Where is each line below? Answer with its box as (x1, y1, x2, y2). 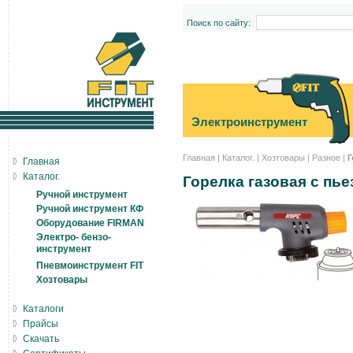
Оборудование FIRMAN (36, 217, 144, 229)
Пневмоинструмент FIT (36, 260, 143, 271)
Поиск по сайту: (186, 18, 251, 28)
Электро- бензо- (36, 232, 111, 243)
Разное (312, 153, 340, 162)
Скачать (23, 333, 59, 344)
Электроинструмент (191, 115, 307, 128)
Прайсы (23, 318, 58, 329)
